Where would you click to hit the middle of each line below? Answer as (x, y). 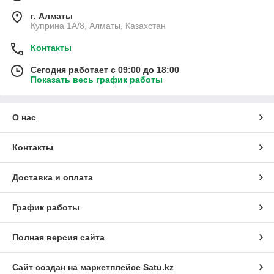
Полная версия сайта (58, 238)
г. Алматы (52, 16)
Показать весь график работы (97, 80)
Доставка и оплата (53, 178)
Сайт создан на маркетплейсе (78, 268)
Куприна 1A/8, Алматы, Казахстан (98, 26)
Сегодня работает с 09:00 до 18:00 (105, 70)
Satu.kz (158, 268)
